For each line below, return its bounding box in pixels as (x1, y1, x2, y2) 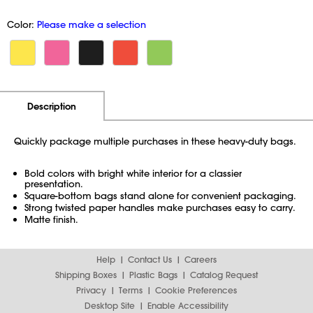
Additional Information (106, 99, 208, 111)
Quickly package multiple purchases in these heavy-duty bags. (14, 135, 296, 147)
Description (27, 100, 76, 112)
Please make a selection (37, 18, 146, 30)
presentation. (24, 177, 83, 189)
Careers (184, 254, 217, 265)
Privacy (76, 284, 106, 296)
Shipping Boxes (55, 269, 117, 280)
